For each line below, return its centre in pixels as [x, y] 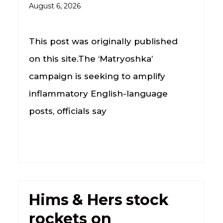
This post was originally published [103, 41]
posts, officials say [67, 111]
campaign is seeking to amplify [97, 76]
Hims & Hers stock [99, 200]
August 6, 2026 [55, 6]
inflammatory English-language [98, 93]
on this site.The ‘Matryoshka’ [91, 58]
